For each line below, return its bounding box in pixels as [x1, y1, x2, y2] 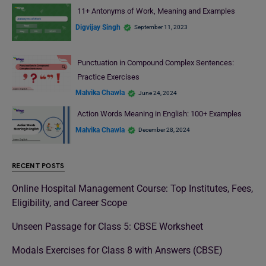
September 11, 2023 [134, 24, 188, 31]
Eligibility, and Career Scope [12, 197, 127, 208]
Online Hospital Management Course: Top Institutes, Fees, [12, 182, 253, 194]
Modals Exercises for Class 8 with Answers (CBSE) [12, 244, 223, 256]
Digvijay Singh [75, 23, 121, 31]
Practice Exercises [77, 72, 140, 81]
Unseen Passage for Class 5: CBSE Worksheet [12, 220, 203, 232]
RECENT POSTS [12, 161, 65, 170]
